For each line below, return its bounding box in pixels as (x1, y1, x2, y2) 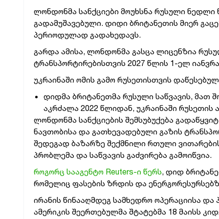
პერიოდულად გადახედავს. (34, 30, 141, 40)
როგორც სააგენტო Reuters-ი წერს (34, 167, 162, 176)
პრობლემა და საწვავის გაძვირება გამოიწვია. (34, 150, 212, 160)
